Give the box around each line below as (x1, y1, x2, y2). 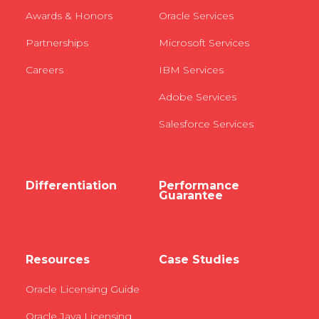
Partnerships (25, 36, 88, 49)
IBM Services (159, 63, 224, 76)
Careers (25, 63, 63, 76)
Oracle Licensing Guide (25, 283, 140, 296)
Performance (159, 179, 240, 192)
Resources (25, 253, 90, 266)
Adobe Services (159, 90, 237, 103)
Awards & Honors (25, 9, 113, 22)
